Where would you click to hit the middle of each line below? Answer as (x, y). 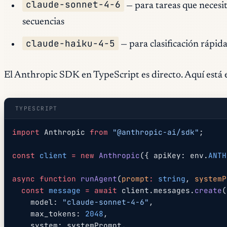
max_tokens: (58, 213)
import (26, 132)
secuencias (43, 22)
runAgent (97, 178)
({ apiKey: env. (174, 155)
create (209, 190)
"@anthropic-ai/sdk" (154, 132)
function (56, 178)
